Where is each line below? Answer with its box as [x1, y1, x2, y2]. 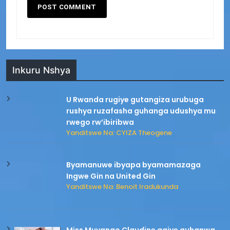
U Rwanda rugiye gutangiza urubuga [66, 94, 204, 105]
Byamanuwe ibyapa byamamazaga [66, 160, 201, 170]
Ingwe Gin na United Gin [66, 171, 156, 182]
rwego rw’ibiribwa [66, 117, 135, 128]
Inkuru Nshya [12, 65, 70, 76]
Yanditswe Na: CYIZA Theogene [66, 128, 172, 138]
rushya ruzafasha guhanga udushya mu [66, 106, 216, 117]
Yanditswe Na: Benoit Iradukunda [66, 182, 179, 192]
